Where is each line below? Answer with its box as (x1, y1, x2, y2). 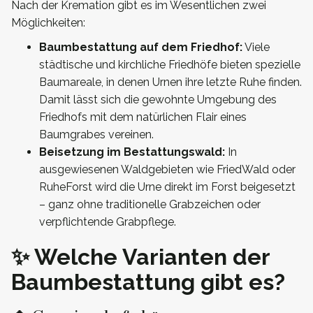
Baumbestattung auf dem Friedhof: (39, 40, 242, 54)
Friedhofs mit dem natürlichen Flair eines (39, 110, 247, 124)
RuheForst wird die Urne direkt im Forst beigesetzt (39, 180, 296, 194)
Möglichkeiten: (11, 15, 85, 29)
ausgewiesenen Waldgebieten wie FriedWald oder (39, 162, 296, 176)
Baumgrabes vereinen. (39, 127, 154, 141)
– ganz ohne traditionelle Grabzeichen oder (39, 197, 261, 211)
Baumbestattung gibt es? (11, 268, 285, 295)
